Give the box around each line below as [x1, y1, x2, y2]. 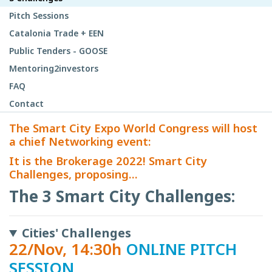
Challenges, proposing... [9, 166, 138, 182]
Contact [9, 98, 44, 110]
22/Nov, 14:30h [9, 238, 126, 260]
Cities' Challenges [22, 225, 132, 242]
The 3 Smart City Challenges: [9, 185, 235, 208]
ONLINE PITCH [126, 238, 237, 260]
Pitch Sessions [9, 10, 69, 22]
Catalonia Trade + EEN [9, 27, 104, 39]
